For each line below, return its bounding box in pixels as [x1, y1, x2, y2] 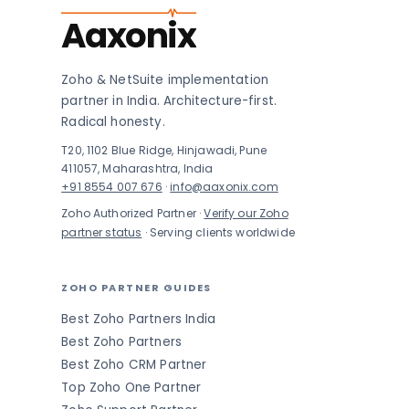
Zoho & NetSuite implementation [61, 71, 268, 89]
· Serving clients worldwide [142, 225, 295, 240]
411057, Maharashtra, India [61, 161, 214, 176]
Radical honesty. [61, 113, 165, 131]
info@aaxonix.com [170, 179, 278, 194]
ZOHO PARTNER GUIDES [61, 280, 212, 295]
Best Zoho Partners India [61, 310, 216, 328]
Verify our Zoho [204, 205, 288, 221]
